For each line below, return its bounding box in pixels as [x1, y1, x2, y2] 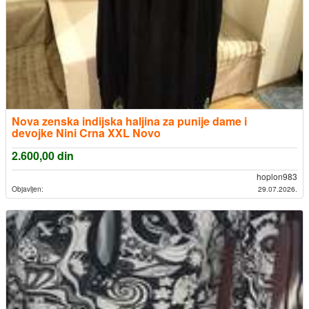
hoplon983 [255, 170, 297, 183]
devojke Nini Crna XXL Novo [12, 125, 161, 141]
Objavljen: [12, 183, 43, 195]
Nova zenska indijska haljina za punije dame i [12, 113, 247, 130]
